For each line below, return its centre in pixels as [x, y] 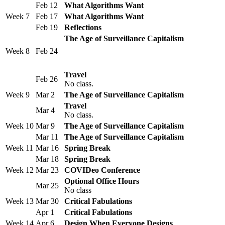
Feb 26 [47, 79]
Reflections [83, 28]
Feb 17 [47, 17]
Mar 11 [47, 137]
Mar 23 [47, 170]
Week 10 [20, 126]
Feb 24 [47, 51]
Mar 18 [47, 159]
